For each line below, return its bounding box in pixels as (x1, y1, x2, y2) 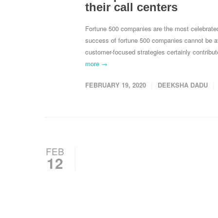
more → (85, 59, 108, 69)
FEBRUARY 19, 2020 (85, 80, 146, 90)
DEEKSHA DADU (158, 80, 208, 90)
